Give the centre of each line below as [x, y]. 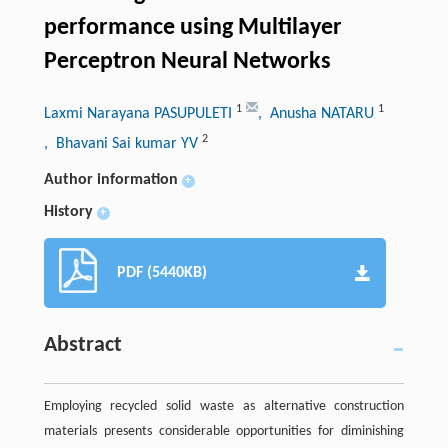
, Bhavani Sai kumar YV [122, 144]
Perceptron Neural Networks [187, 62]
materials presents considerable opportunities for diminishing [224, 432]
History [68, 212]
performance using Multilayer [192, 28]
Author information [110, 180]
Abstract [82, 346]
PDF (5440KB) [161, 273]
